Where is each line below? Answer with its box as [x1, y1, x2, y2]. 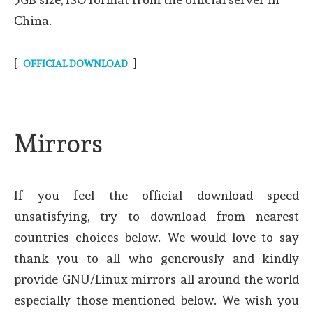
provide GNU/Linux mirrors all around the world [14, 272, 299, 286]
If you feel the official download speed [14, 188, 299, 203]
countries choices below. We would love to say [14, 230, 299, 245]
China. [14, 13, 52, 28]
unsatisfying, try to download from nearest [14, 209, 299, 224]
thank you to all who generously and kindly [14, 251, 299, 265]
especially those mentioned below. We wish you [14, 293, 299, 307]
